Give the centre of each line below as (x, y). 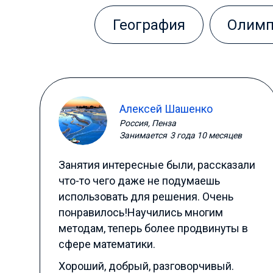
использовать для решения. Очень (146, 197)
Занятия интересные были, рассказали (157, 165)
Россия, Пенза (147, 123)
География (149, 25)
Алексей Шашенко (166, 108)
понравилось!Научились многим (140, 212)
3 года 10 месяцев (206, 135)
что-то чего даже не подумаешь (139, 181)
